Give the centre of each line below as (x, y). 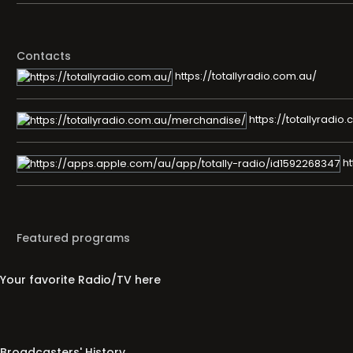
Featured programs (73, 238)
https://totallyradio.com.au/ (245, 76)
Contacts (44, 56)
